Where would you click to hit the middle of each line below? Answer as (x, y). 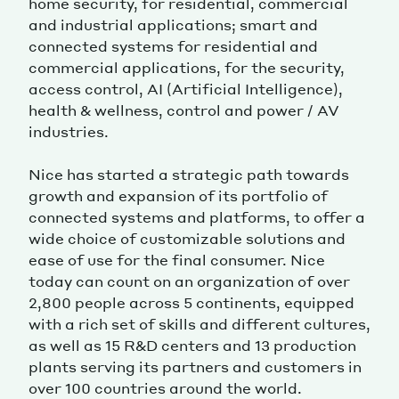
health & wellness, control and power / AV (184, 110)
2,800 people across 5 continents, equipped (191, 303)
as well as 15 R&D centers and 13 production (192, 346)
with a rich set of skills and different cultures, (199, 324)
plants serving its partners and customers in (195, 367)
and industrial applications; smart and (173, 25)
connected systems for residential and (173, 46)
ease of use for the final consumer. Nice (177, 260)
